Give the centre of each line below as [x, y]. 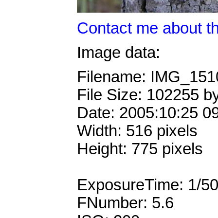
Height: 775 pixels [140, 149]
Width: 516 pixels [137, 131]
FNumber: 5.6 [125, 203]
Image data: [118, 52]
